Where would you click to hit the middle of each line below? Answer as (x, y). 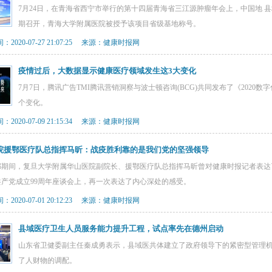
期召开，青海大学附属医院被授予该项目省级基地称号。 (109, 24)
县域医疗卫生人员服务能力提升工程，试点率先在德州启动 (121, 229)
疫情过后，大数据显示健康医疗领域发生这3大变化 (107, 71)
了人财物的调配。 (47, 260)
